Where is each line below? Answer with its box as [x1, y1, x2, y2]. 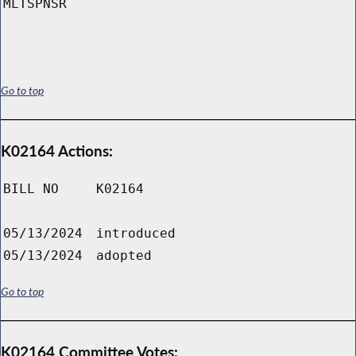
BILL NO [3, 181, 59, 197]
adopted [96, 248, 152, 264]
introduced [96, 226, 176, 242]
